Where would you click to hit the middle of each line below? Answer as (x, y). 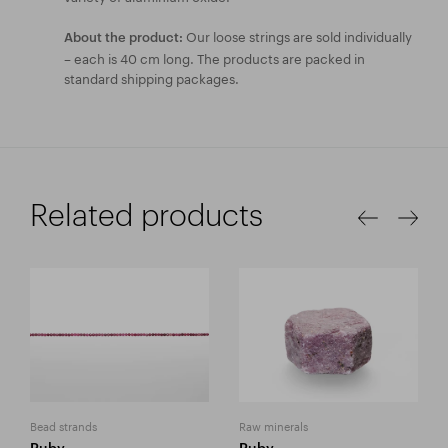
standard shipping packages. (151, 76)
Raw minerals (273, 425)
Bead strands (63, 425)
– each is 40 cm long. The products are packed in (214, 56)
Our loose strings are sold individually (297, 34)
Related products (146, 214)
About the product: (123, 36)
